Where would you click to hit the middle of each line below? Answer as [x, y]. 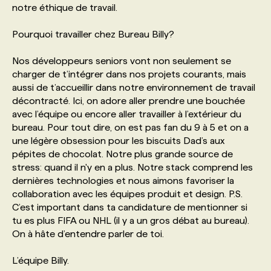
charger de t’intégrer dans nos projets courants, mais [129, 74]
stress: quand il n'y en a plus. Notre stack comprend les [132, 167]
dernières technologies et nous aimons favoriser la [123, 180]
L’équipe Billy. [41, 260]
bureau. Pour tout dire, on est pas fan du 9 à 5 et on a [130, 127]
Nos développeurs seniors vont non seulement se [122, 60]
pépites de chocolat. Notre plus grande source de [122, 154]
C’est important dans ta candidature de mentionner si [130, 207]
